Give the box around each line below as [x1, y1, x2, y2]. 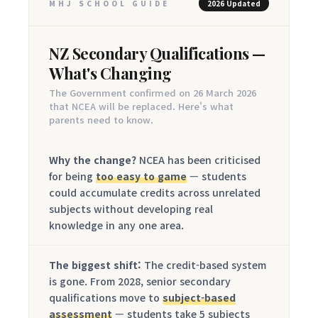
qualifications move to [49, 290, 163, 305]
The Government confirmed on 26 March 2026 [49, 86, 256, 99]
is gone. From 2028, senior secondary [49, 274, 231, 288]
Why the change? [49, 153, 136, 167]
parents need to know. [49, 113, 153, 126]
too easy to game [96, 169, 187, 183]
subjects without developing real [49, 202, 213, 216]
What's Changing [49, 62, 172, 84]
